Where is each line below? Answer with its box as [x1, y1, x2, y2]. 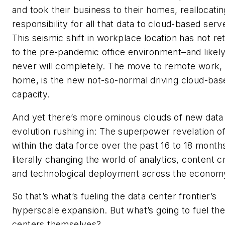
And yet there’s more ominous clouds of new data [12, 111, 223, 123]
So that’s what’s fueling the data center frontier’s [12, 191, 217, 202]
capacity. [12, 89, 50, 100]
